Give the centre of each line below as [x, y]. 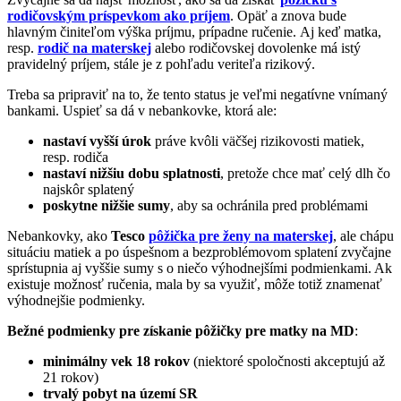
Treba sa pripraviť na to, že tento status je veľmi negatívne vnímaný [197, 94]
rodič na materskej [94, 47]
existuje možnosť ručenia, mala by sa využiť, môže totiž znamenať [195, 284]
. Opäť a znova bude [288, 15]
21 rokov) [71, 377]
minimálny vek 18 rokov [116, 361]
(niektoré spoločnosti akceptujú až [287, 361]
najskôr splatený [89, 189]
